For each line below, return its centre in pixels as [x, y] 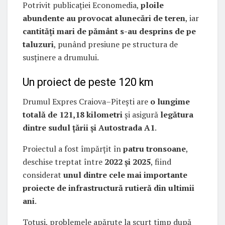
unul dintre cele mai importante [125, 175]
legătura [177, 115]
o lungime [170, 102]
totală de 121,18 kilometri [73, 115]
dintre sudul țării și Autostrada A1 [89, 128]
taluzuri [38, 44]
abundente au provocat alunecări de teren [104, 18]
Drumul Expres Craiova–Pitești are [86, 102]
